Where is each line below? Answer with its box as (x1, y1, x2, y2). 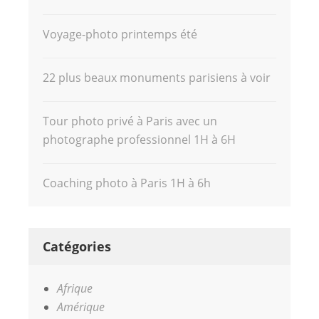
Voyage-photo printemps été (43, 26, 197, 42)
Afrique (57, 280, 93, 296)
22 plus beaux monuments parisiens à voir (43, 69, 271, 85)
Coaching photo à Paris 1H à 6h (43, 174, 211, 191)
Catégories (43, 237, 111, 255)
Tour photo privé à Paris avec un (43, 113, 217, 129)
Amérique (57, 298, 105, 315)
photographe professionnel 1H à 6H (43, 131, 236, 147)
